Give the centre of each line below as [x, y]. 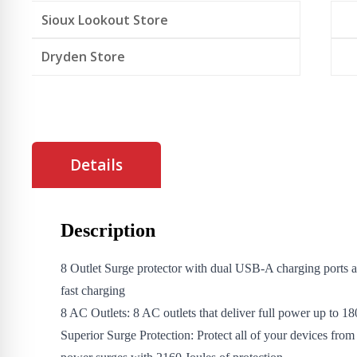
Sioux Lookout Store [105, 20]
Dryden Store [83, 57]
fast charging [93, 291]
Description [108, 231]
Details [96, 165]
